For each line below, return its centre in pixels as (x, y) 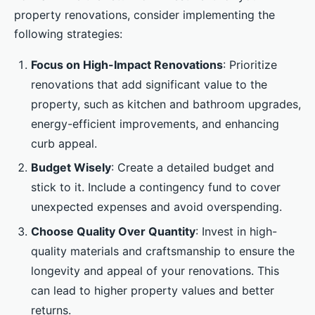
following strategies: (68, 33)
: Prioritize (250, 64)
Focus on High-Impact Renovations (127, 64)
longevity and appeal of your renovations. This (155, 270)
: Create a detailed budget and (193, 168)
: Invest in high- (236, 231)
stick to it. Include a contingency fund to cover (156, 187)
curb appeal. (64, 143)
